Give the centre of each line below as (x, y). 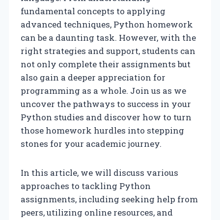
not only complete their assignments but (106, 64)
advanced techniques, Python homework (107, 24)
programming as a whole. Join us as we (103, 90)
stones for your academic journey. (91, 143)
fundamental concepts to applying (93, 11)
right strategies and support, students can (108, 51)
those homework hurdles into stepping (102, 130)
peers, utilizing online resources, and (97, 212)
